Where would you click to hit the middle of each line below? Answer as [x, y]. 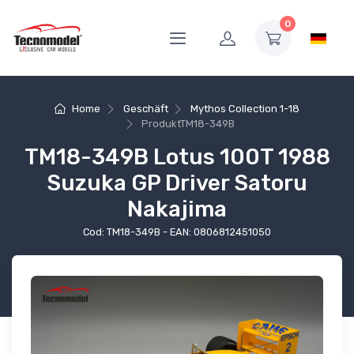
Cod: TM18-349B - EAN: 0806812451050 [177, 232]
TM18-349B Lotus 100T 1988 [177, 157]
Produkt [161, 124]
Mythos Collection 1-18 [245, 109]
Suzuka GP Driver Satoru [177, 183]
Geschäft [145, 109]
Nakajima [177, 209]
